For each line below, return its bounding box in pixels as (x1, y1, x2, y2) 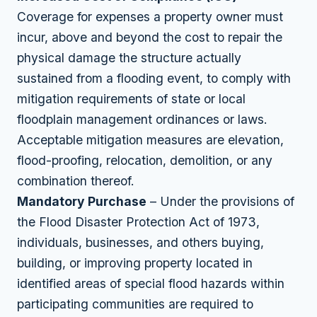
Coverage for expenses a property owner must (17, 8, 283, 24)
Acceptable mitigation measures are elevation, (17, 132, 284, 147)
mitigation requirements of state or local (17, 91, 246, 106)
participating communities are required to (17, 296, 253, 311)
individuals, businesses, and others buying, (17, 234, 264, 250)
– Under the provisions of (146, 193, 294, 209)
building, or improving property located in (17, 255, 253, 270)
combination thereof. (17, 173, 134, 188)
